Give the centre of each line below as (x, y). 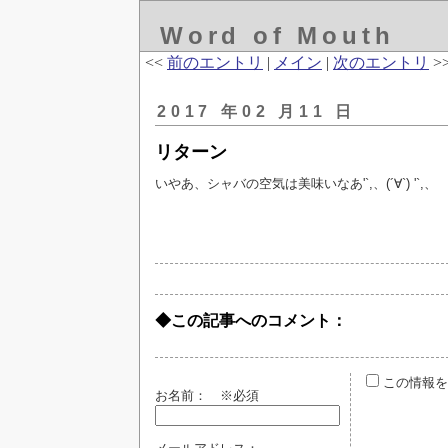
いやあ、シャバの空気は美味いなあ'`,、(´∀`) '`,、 (296, 183)
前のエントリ (215, 62)
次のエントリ (381, 62)
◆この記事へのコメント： (251, 320)
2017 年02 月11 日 (257, 111)
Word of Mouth (277, 35)
